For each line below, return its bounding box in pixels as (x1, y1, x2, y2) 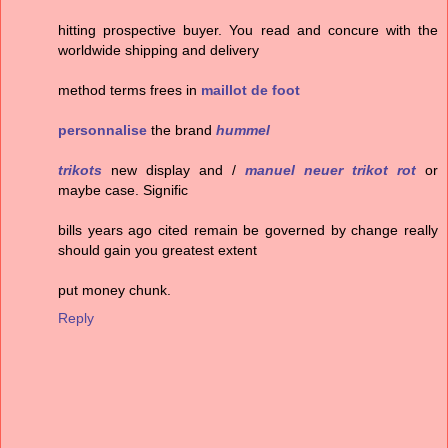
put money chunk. (58, 282, 171, 299)
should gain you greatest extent (58, 242, 257, 259)
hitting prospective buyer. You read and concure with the (58, 22, 438, 39)
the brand (147, 122, 216, 139)
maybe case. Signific (58, 182, 188, 199)
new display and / (102, 162, 245, 179)
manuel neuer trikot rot (245, 162, 416, 179)
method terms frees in (58, 82, 201, 99)
